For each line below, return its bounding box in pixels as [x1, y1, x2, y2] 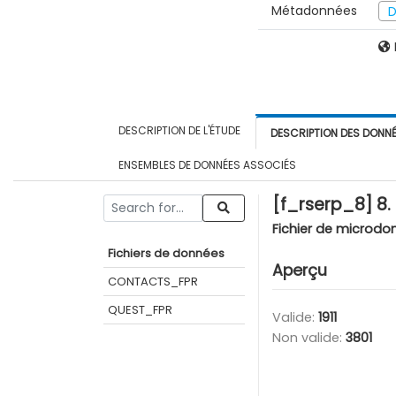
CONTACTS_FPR [108, 272, 198, 290]
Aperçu [272, 259, 327, 281]
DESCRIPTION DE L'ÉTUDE [118, 122, 240, 138]
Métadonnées [271, 2, 357, 19]
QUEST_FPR [108, 301, 172, 318]
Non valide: [272, 328, 346, 346]
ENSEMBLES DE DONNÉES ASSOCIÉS [118, 156, 296, 172]
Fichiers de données [108, 244, 225, 262]
